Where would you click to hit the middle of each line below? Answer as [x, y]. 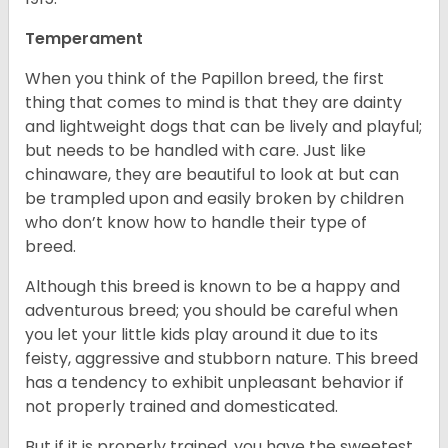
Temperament [86, 39]
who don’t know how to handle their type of [196, 223]
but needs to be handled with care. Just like [195, 151]
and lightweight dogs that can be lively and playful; [223, 127]
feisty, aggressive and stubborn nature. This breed [221, 359]
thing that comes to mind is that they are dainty [213, 103]
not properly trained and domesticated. [183, 407]
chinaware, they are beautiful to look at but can [212, 175]
